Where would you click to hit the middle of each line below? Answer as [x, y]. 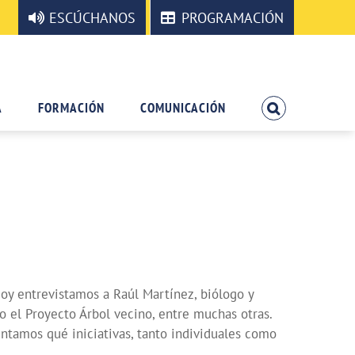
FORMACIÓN [72, 108]
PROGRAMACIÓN [233, 17]
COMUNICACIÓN [183, 108]
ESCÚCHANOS [92, 17]
